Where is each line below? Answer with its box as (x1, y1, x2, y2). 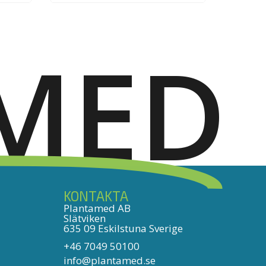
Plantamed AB (64, 201, 131, 215)
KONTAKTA (64, 187, 128, 204)
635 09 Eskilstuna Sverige (64, 221, 183, 235)
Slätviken (64, 211, 106, 225)
